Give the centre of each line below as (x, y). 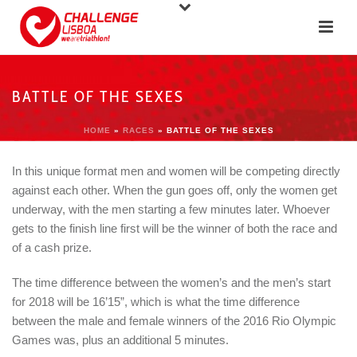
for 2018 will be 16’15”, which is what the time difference (156, 302)
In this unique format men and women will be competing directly (176, 171)
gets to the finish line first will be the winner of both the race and (175, 228)
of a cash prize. (52, 247)
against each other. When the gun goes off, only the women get (175, 190)
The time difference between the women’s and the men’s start (171, 282)
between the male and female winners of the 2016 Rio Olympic (174, 321)
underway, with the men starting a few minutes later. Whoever (171, 209)
